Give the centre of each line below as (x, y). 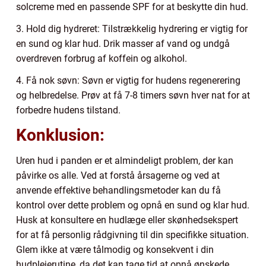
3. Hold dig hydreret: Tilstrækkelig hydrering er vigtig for (132, 28)
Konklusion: (60, 135)
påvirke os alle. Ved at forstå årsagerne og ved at (118, 175)
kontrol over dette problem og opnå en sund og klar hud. (133, 205)
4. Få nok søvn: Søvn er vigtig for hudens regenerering (128, 80)
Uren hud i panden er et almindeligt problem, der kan (125, 160)
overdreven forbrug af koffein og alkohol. (102, 58)
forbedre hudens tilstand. (68, 110)
